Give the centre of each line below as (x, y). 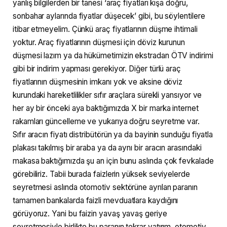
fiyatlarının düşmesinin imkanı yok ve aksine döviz (98, 82)
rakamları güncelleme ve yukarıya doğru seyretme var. (106, 121)
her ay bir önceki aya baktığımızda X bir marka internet (106, 108)
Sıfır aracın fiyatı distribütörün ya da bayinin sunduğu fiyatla (113, 134)
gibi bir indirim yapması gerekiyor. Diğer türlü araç (97, 68)
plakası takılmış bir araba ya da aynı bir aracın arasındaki (107, 147)
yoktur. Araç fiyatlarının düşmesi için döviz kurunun (99, 42)
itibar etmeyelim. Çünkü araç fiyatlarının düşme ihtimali (105, 29)
